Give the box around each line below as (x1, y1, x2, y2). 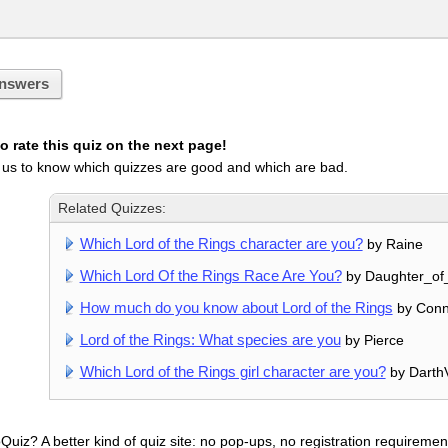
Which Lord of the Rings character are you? (79, 235, 363, 253)
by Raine (362, 236, 423, 253)
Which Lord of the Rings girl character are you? (79, 363, 386, 381)
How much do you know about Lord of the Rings (79, 299, 393, 317)
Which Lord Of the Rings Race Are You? (79, 267, 342, 285)
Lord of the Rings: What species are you (79, 331, 341, 349)
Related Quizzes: (58, 200, 167, 217)
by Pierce (340, 332, 404, 349)
